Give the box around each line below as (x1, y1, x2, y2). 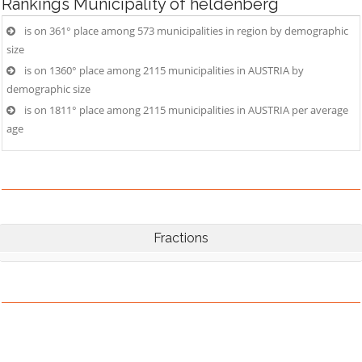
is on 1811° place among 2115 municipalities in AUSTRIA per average (24, 103, 348, 117)
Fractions (154, 230, 208, 246)
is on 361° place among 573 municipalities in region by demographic (24, 23, 348, 38)
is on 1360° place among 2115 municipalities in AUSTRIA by (24, 63, 304, 78)
